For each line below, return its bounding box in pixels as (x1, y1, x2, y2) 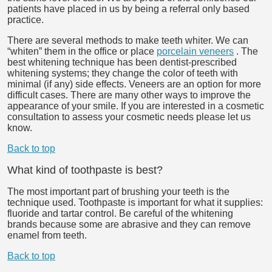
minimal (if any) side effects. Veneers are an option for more (7, 78, 261, 89)
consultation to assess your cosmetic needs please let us (7, 111, 251, 122)
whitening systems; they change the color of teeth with (7, 67, 238, 78)
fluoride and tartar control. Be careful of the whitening (7, 208, 233, 219)
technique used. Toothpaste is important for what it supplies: (7, 197, 263, 208)
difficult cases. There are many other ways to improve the (7, 89, 251, 100)
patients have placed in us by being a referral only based (7, 3, 250, 14)
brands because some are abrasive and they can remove (7, 219, 251, 229)
